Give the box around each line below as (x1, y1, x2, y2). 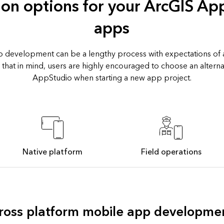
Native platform (22, 145, 83, 159)
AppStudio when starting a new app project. (32, 71, 191, 85)
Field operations (140, 145, 201, 159)
